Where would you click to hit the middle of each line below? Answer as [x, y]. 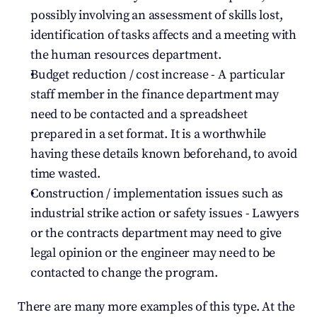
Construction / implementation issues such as [157, 194]
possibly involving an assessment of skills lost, [157, 15]
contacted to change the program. [124, 273]
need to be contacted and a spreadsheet [139, 114]
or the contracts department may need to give [156, 233]
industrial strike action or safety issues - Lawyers [165, 213]
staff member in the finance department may [155, 94]
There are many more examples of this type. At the [157, 307]
